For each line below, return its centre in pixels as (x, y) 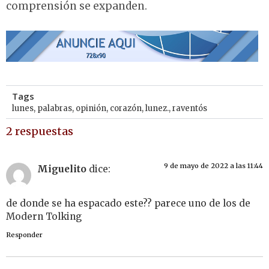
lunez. (157, 108)
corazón (126, 108)
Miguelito (62, 169)
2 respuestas (40, 131)
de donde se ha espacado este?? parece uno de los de (128, 203)
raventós (190, 108)
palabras (55, 108)
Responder (24, 235)
